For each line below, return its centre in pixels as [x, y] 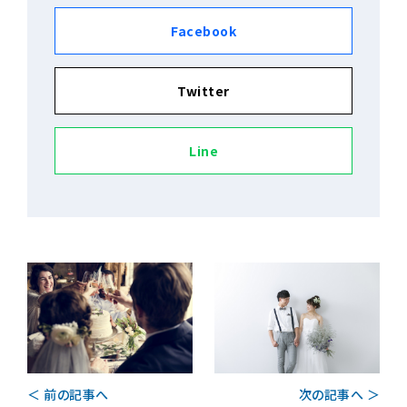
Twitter [203, 91]
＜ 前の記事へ [68, 395]
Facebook [203, 31]
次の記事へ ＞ [339, 394]
